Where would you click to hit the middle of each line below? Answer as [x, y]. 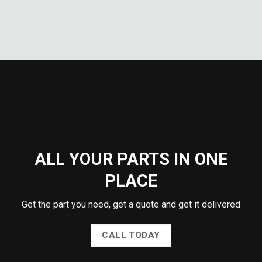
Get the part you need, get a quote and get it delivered [131, 205]
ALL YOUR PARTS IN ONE [131, 159]
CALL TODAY [131, 235]
